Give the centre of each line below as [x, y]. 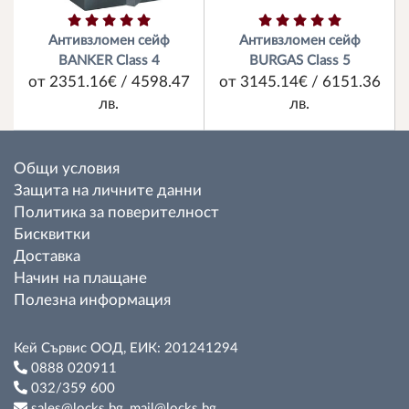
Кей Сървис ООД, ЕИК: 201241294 [126, 348]
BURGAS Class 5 [299, 61]
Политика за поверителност [116, 213]
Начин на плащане [80, 278]
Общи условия [67, 169]
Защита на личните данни [108, 191]
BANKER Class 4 [109, 61]
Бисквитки [52, 235]
